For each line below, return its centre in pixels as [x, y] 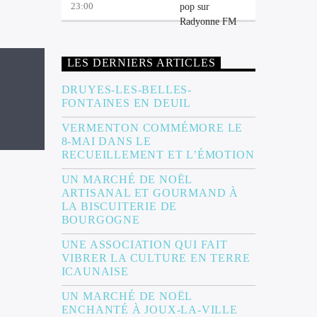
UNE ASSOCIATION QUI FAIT [144, 245]
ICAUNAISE [97, 272]
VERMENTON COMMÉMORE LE [152, 128]
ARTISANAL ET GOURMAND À [150, 193]
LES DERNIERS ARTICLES [141, 62]
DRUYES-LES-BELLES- [126, 90]
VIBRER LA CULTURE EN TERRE [156, 258]
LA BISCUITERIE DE [119, 207]
